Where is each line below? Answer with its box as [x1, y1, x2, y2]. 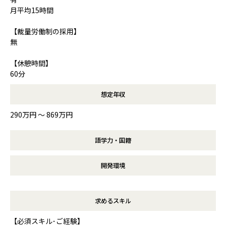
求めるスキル [95, 196, 131, 205]
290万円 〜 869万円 [10, 109, 73, 120]
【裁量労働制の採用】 [10, 26, 81, 36]
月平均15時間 [10, 5, 53, 15]
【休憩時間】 [10, 58, 52, 68]
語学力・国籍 [95, 135, 131, 145]
